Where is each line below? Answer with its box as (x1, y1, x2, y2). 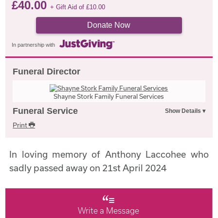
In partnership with (12, 41, 55, 48)
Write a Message (78, 206, 140, 216)
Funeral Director (13, 67, 81, 76)
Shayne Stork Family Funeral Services (54, 92, 164, 100)
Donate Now (87, 20, 131, 29)
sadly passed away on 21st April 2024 (9, 163, 167, 173)
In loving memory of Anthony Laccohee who (9, 149, 209, 160)
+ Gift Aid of (50, 3, 87, 11)
